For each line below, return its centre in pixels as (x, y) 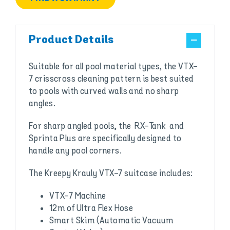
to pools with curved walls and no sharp (104, 92)
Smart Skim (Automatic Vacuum (111, 221)
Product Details (71, 40)
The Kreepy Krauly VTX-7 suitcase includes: (111, 174)
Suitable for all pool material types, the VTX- (113, 67)
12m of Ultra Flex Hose (91, 209)
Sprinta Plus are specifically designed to (105, 139)
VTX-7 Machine (78, 196)
